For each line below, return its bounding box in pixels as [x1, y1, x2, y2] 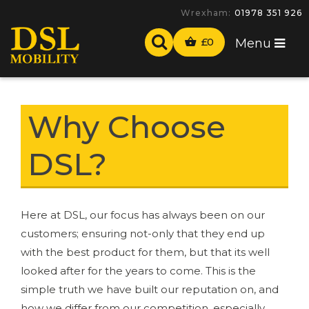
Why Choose [28, 107, 226, 146]
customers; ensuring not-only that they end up [21, 226, 265, 240]
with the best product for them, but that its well [21, 245, 270, 259]
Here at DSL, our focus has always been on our [21, 208, 265, 221]
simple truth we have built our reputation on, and [21, 282, 279, 296]
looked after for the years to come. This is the [21, 263, 256, 277]
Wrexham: [181, 8, 231, 18]
